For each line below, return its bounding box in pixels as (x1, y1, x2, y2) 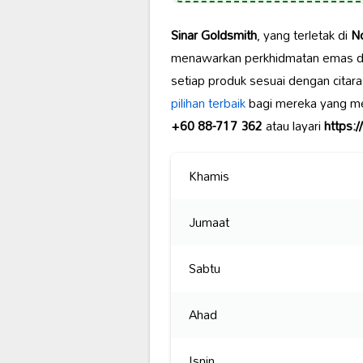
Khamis (188, 163, 229, 190)
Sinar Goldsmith (170, 22, 257, 49)
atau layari (262, 113, 324, 139)
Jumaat (188, 209, 229, 236)
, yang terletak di (256, 22, 351, 49)
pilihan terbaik (170, 90, 246, 117)
